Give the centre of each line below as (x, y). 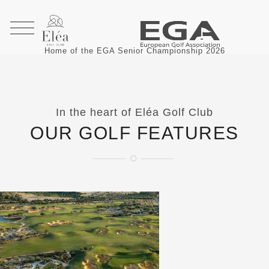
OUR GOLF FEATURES (134, 133)
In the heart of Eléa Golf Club (134, 112)
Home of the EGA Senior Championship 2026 (134, 51)
